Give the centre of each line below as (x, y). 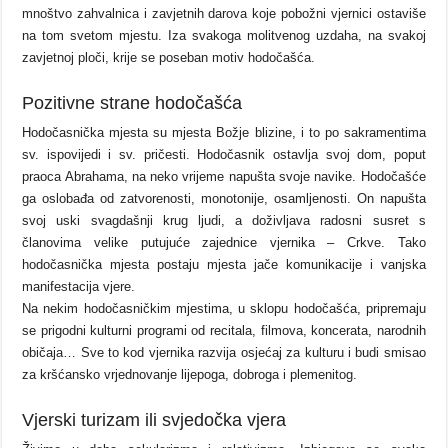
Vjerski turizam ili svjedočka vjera (154, 420)
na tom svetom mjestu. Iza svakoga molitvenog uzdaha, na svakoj (224, 36)
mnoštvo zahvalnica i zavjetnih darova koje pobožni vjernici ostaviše (224, 14)
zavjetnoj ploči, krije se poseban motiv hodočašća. (169, 58)
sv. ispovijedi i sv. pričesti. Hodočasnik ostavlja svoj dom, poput (224, 155)
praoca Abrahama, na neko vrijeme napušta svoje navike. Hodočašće (224, 177)
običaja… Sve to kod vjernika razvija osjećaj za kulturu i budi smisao (224, 353)
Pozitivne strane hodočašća (132, 103)
